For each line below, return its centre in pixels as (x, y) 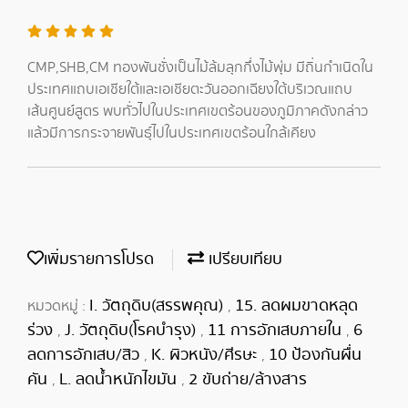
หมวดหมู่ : (58, 306)
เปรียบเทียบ (243, 260)
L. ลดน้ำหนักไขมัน (120, 380)
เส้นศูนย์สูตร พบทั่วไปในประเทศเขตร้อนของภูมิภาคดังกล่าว (198, 112)
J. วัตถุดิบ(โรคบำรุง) (133, 331)
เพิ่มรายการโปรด (99, 260)
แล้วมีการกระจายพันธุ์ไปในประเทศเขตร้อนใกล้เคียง (172, 133)
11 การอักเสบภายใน (277, 331)
